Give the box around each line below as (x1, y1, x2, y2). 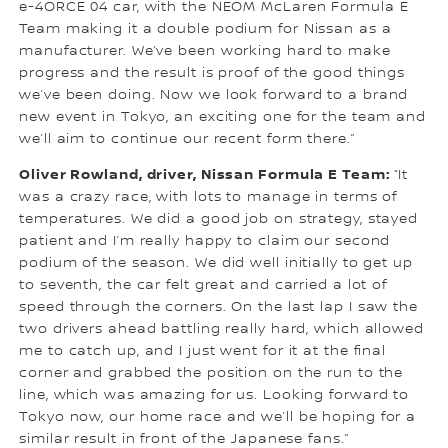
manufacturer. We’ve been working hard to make (19, 43, 391, 60)
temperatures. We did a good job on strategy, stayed (19, 211, 419, 228)
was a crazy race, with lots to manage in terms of (19, 189, 398, 206)
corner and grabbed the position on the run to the (19, 365, 404, 382)
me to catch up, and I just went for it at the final (19, 343, 387, 360)
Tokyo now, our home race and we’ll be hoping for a (19, 409, 417, 426)
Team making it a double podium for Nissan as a (19, 21, 392, 38)
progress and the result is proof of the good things (19, 65, 406, 82)
